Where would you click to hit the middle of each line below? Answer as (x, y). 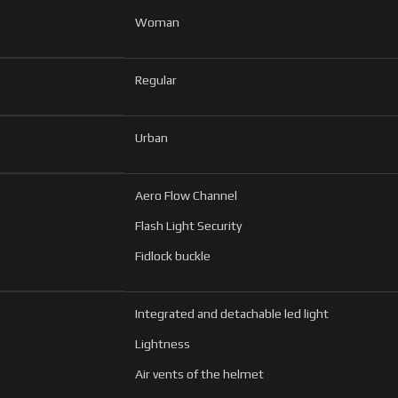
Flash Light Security (188, 225)
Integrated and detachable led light (232, 313)
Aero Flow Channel (186, 195)
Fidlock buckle (173, 255)
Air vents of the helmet (199, 374)
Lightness (163, 343)
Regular (156, 80)
